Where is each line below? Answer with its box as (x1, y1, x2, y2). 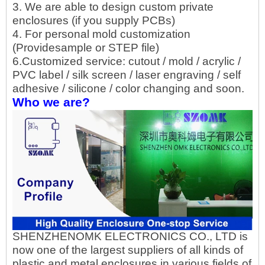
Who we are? (12, 95, 90, 109)
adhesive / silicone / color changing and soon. (12, 82, 244, 95)
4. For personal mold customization (12, 28, 190, 40)
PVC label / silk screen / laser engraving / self (12, 69, 241, 81)
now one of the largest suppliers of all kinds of (12, 244, 243, 257)
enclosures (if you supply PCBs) (12, 14, 175, 27)
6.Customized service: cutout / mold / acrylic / (12, 55, 241, 67)
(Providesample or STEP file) (12, 41, 159, 54)
